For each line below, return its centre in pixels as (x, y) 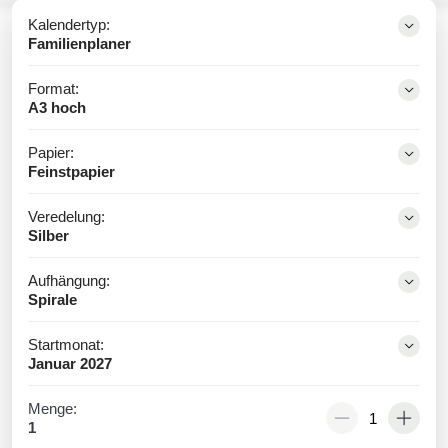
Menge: (52, 408)
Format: (53, 88)
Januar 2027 (70, 363)
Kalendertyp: (69, 24)
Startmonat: (66, 344)
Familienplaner (79, 43)
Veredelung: (66, 216)
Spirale (52, 299)
